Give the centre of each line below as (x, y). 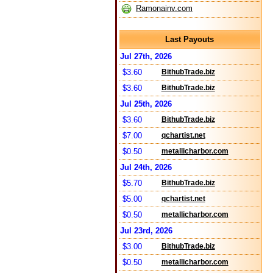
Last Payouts (190, 39)
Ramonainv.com (164, 8)
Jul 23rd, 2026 (146, 231)
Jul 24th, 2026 (146, 167)
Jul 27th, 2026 (146, 56)
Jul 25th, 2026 (146, 104)
